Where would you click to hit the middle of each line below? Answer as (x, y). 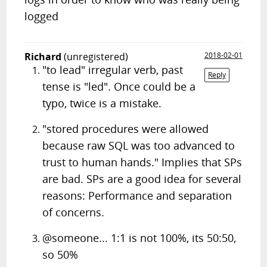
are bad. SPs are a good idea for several (142, 179)
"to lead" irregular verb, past (113, 70)
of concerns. (74, 212)
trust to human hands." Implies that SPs (142, 162)
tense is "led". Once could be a (119, 86)
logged (42, 16)
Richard (43, 57)
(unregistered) (96, 57)
